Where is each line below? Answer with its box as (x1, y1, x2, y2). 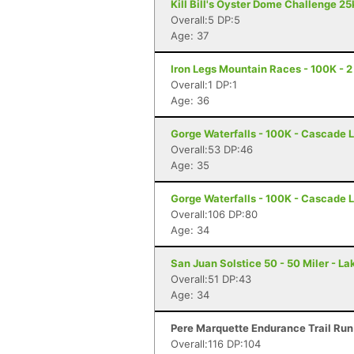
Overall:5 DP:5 (171, 13, 240, 26)
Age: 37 (171, 29, 209, 42)
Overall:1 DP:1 (171, 78, 237, 91)
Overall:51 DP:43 (171, 273, 251, 285)
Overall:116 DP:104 (171, 337, 261, 350)
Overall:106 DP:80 (171, 208, 258, 220)
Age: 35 (171, 159, 209, 171)
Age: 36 (171, 94, 209, 107)
